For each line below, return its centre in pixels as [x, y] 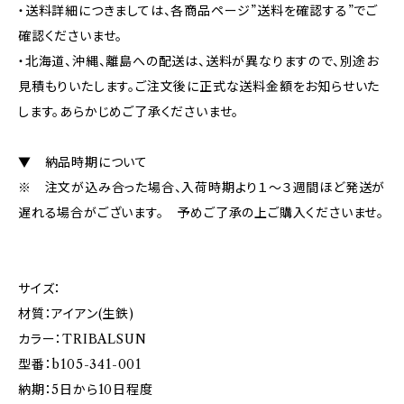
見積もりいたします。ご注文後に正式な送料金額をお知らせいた [199, 87]
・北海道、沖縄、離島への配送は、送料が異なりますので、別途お [198, 61]
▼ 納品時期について [83, 162]
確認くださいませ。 [71, 36]
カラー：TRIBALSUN [83, 339]
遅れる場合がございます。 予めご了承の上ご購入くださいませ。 [201, 213]
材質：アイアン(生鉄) [76, 314]
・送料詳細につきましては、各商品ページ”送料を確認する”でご [198, 11]
